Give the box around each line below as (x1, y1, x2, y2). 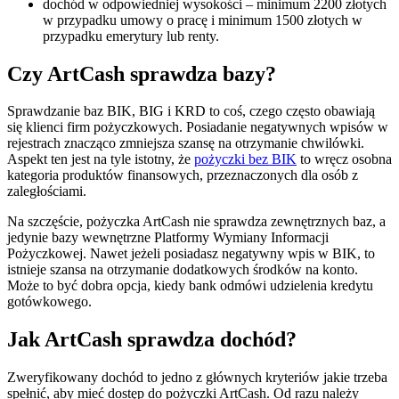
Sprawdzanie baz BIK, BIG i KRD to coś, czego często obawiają (7, 103, 375, 119)
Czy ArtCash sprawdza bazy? (7, 61, 276, 85)
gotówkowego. (7, 294, 92, 310)
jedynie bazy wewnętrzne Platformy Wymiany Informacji (7, 230, 329, 246)
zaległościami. (7, 183, 90, 199)
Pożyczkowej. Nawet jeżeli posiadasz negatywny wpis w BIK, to (7, 246, 375, 262)
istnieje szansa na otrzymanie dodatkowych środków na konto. (7, 262, 358, 278)
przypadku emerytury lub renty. (43, 28, 219, 44)
